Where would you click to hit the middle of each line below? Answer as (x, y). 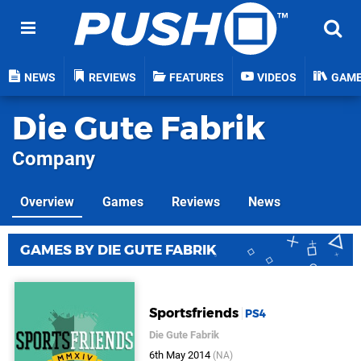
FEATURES (197, 78)
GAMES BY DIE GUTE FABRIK (118, 250)
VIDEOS (277, 78)
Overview (47, 202)
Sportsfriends (194, 313)
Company (54, 159)
